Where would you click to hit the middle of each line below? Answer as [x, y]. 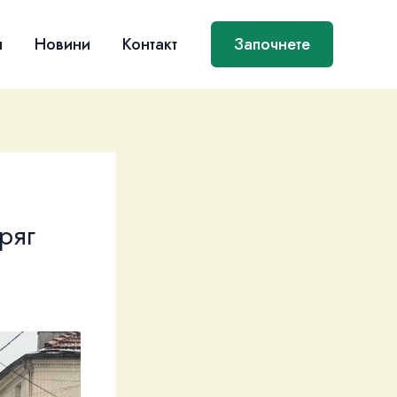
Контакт [150, 44]
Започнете [272, 44]
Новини [62, 44]
